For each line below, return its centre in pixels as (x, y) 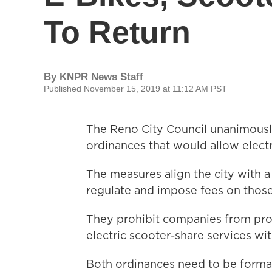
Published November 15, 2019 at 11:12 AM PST (135, 89)
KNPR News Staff (101, 77)
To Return (117, 32)
